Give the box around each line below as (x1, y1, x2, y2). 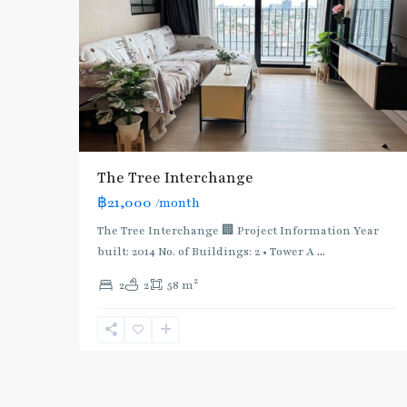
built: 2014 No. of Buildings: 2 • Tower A (97, 243, 317, 259)
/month (155, 194, 200, 212)
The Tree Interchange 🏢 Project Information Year (97, 223, 379, 238)
